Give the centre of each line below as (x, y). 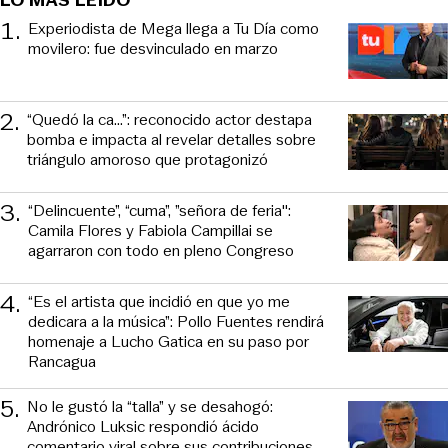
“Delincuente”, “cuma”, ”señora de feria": (159, 211)
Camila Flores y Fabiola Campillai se (150, 231)
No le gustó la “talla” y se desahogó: (150, 407)
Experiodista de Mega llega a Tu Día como (173, 29)
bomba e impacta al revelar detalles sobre (171, 140)
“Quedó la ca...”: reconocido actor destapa (169, 120)
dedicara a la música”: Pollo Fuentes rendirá (176, 322)
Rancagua (62, 362)
